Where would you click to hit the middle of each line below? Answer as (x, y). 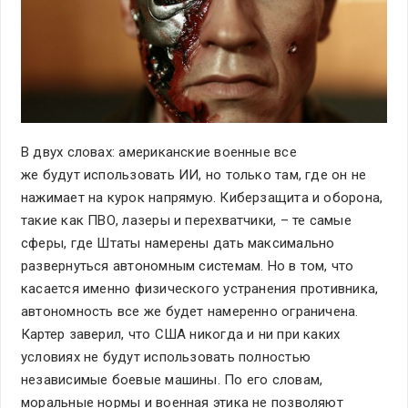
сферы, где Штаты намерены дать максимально (178, 243)
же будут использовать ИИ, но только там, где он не (194, 174)
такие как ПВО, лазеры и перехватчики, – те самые (186, 220)
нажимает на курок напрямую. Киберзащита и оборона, (202, 197)
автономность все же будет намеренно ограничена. (190, 311)
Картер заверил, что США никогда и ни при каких (181, 334)
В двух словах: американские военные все (159, 152)
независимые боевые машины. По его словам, (172, 379)
